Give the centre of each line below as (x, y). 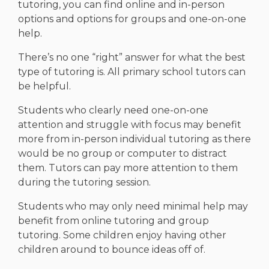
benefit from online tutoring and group (113, 221)
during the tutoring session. (84, 183)
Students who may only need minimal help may (133, 207)
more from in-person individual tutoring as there (134, 139)
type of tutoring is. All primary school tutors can (132, 72)
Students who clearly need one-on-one (113, 110)
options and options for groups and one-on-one (132, 19)
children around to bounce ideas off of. (112, 250)
